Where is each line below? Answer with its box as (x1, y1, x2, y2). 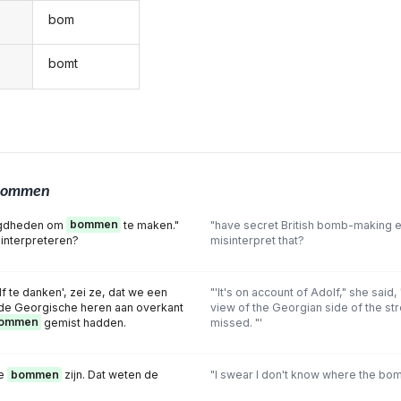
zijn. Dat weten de (62, 368, 158, 381)
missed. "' (209, 315, 262, 329)
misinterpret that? (209, 233, 304, 247)
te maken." (121, 218, 179, 232)
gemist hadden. (41, 315, 126, 329)
